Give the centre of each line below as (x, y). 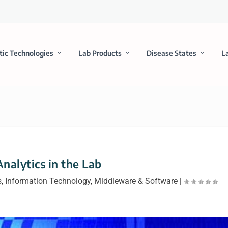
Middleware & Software (136, 181)
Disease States (171, 53)
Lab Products (100, 53)
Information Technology (48, 181)
